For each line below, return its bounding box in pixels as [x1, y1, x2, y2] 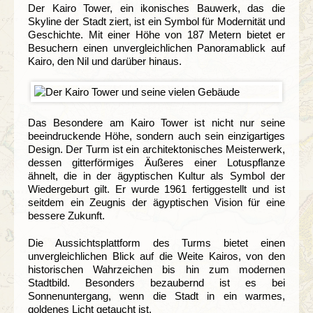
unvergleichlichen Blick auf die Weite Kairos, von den [28, 249, 285, 262]
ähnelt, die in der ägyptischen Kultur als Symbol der [28, 169, 285, 182]
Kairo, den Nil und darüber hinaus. [28, 54, 182, 67]
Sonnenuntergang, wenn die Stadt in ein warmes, [28, 289, 285, 302]
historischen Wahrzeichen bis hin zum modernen [28, 263, 285, 275]
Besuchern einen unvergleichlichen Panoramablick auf [28, 41, 285, 54]
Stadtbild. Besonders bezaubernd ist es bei [28, 276, 285, 289]
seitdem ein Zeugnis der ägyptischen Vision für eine [28, 196, 285, 208]
